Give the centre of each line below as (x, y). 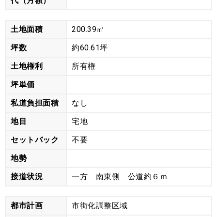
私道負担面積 (35, 103)
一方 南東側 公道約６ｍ (120, 177)
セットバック (35, 140)
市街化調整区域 (100, 206)
